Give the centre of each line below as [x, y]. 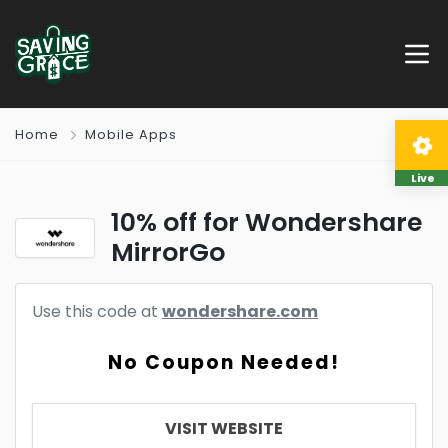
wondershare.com [240, 311]
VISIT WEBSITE [224, 428]
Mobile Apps [131, 134]
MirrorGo [168, 252]
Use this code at [97, 311]
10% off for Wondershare [266, 222]
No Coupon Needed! [224, 362]
